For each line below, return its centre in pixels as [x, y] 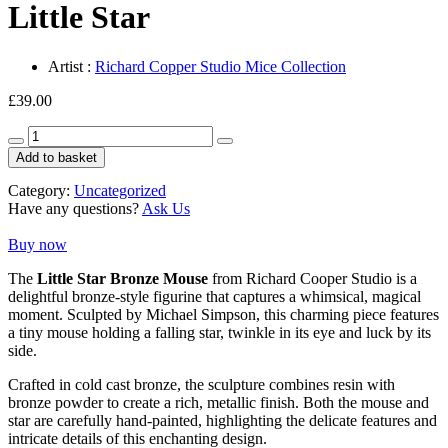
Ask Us [166, 208]
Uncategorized [120, 190]
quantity [52, 169]
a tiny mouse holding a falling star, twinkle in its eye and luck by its [219, 332]
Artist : [71, 66]
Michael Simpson [201, 314]
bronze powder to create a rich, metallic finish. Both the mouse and [218, 402]
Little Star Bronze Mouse [122, 278]
